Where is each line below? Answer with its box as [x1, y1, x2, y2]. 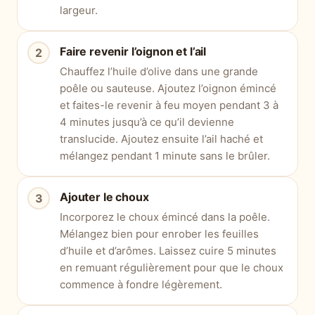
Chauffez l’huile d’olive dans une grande [60, 65, 258, 79]
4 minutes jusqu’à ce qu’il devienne [60, 115, 234, 129]
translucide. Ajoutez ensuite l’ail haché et [60, 132, 263, 146]
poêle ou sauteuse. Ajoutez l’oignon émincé [60, 82, 276, 96]
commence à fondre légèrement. [60, 278, 222, 292]
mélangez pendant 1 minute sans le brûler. [60, 149, 270, 163]
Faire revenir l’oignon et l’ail [60, 44, 207, 59]
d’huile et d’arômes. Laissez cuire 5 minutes [60, 244, 276, 258]
